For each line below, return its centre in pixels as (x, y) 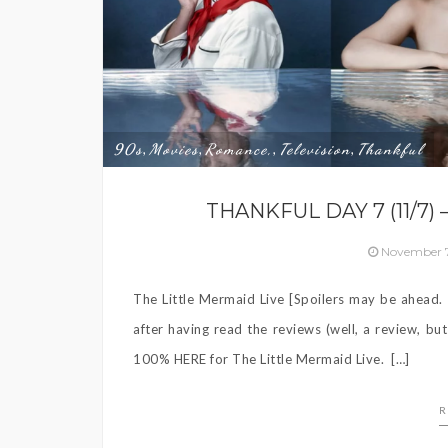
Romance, (239, 149)
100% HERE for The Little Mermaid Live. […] (271, 359)
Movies (174, 149)
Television (315, 149)
